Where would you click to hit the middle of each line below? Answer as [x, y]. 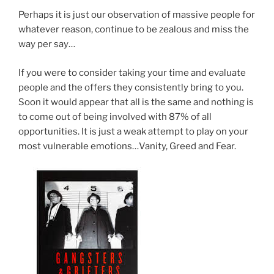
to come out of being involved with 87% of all [115, 117]
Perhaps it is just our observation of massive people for [137, 15]
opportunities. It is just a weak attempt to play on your [133, 131]
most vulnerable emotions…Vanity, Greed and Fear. [127, 146]
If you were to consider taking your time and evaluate [132, 72]
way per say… [47, 44]
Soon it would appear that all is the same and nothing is [136, 102]
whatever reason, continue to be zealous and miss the [134, 30]
